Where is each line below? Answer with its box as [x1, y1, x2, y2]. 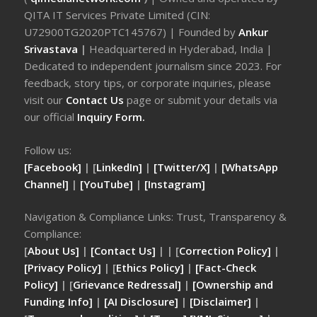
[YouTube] [80, 176, 134, 191]
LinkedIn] [96, 159, 143, 174]
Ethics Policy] [116, 260, 185, 275]
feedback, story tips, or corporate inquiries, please [24, 76, 272, 90]
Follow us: [24, 142, 72, 157]
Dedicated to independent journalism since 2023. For [24, 59, 282, 73]
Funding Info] [24, 294, 93, 309]
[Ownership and [192, 277, 274, 292]
